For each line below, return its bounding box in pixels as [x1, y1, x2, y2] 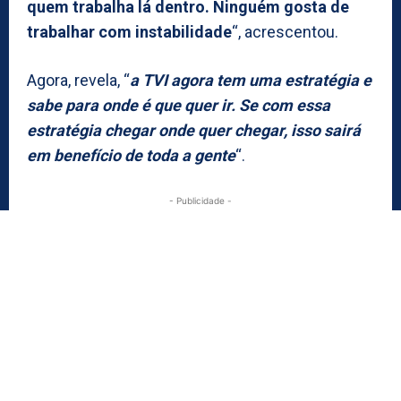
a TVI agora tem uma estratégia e [130, 70, 371, 90]
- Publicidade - [169, 194, 232, 206]
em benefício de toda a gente [27, 145, 235, 165]
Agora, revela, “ [27, 70, 130, 90]
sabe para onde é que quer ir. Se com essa [27, 95, 330, 115]
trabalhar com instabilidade [27, 21, 232, 41]
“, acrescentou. [232, 21, 338, 41]
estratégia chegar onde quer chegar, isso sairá [27, 120, 361, 140]
